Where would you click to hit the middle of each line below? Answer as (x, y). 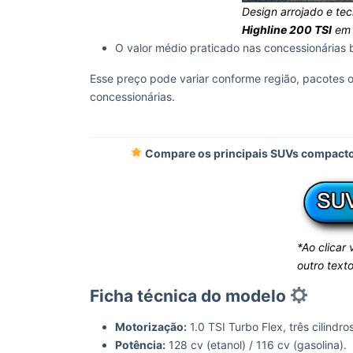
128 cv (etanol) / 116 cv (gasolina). (256, 345)
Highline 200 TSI (286, 30)
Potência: (140, 345)
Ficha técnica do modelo (190, 296)
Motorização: (151, 327)
